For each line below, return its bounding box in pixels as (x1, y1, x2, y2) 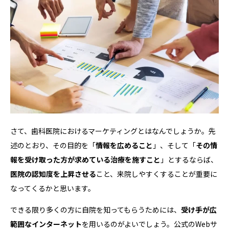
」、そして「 (153, 140, 196, 150)
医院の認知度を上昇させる (10, 168, 96, 179)
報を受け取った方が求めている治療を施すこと (10, 154, 161, 165)
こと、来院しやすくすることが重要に (96, 168, 217, 179)
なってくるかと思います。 (10, 182, 95, 193)
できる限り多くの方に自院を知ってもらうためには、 (10, 204, 181, 215)
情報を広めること (96, 140, 153, 150)
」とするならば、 (161, 154, 218, 165)
